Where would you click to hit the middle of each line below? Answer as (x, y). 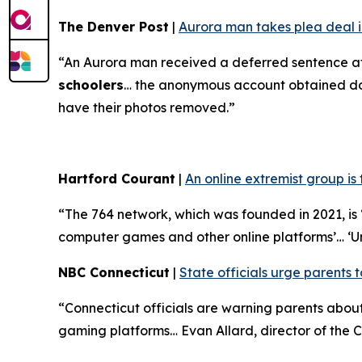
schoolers (91, 85)
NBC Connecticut (114, 273)
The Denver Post (114, 27)
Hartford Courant (117, 179)
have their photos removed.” (147, 108)
